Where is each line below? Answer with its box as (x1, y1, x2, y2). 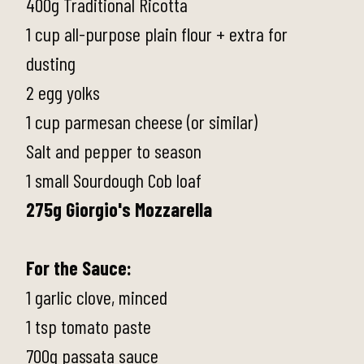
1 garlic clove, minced (26, 285, 167, 309)
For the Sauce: (26, 256, 132, 279)
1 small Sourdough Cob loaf (26, 168, 201, 192)
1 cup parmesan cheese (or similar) (26, 110, 258, 133)
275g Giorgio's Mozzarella (26, 197, 212, 221)
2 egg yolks (26, 80, 100, 104)
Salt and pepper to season (26, 139, 201, 162)
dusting (26, 51, 76, 75)
